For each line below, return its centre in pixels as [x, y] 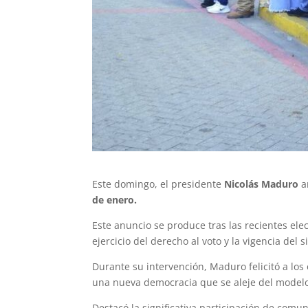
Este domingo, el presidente [158, 184]
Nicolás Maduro [262, 184]
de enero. [115, 199]
